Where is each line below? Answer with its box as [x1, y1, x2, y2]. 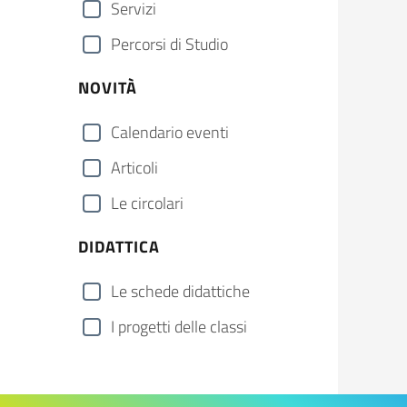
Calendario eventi [111, 120, 229, 144]
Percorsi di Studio [111, 32, 228, 56]
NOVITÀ [78, 75, 137, 100]
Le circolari [111, 191, 184, 215]
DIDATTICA [78, 234, 160, 259]
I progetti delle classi [111, 314, 247, 339]
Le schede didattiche [111, 279, 250, 303]
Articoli [111, 155, 158, 180]
